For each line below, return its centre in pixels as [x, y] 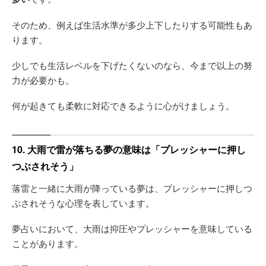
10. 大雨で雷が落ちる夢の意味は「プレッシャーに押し [129, 149]
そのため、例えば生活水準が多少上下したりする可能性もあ [132, 24]
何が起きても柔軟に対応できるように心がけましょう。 [123, 105]
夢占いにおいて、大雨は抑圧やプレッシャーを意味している [132, 228]
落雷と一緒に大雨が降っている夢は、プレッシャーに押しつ [132, 188]
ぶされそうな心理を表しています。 [83, 202]
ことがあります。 [47, 243]
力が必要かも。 [43, 80]
